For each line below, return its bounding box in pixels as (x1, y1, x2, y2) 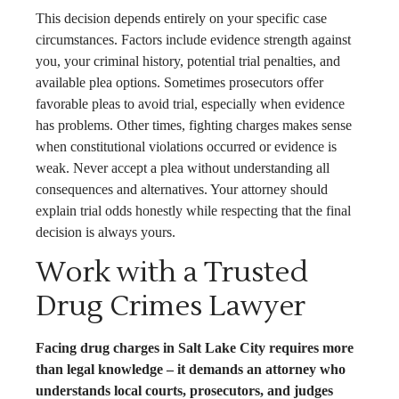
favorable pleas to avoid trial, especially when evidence (36, 95, 345, 111)
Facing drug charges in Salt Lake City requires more (36, 340, 354, 356)
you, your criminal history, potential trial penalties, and (36, 53, 340, 69)
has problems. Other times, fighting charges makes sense (36, 117, 352, 133)
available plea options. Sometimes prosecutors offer (36, 74, 323, 90)
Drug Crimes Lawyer (36, 288, 305, 325)
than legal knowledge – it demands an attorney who (36, 362, 346, 378)
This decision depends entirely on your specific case (36, 10, 327, 26)
